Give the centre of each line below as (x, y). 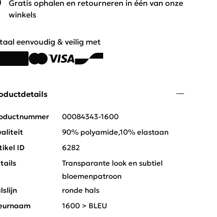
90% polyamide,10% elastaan (115, 132)
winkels (23, 15)
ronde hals (81, 190)
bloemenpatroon (92, 176)
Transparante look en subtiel (112, 163)
